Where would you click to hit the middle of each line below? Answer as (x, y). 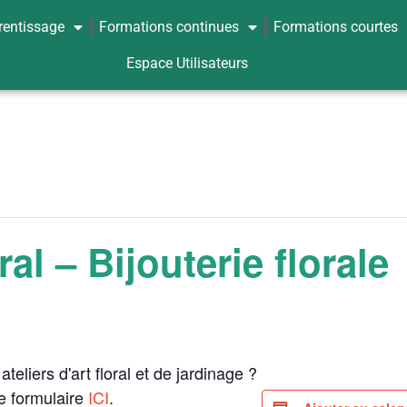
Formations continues (169, 26)
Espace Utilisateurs (188, 63)
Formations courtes (336, 26)
